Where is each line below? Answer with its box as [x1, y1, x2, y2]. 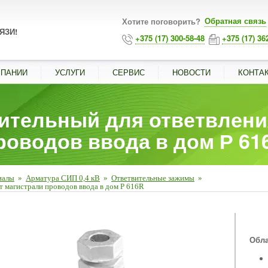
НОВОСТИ [172, 66, 211, 78]
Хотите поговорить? [122, 16, 203, 27]
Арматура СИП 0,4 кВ [26, 173, 100, 182]
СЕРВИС [112, 66, 145, 78]
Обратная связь [205, 15, 266, 26]
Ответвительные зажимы [111, 173, 194, 182]
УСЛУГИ [55, 66, 85, 78]
